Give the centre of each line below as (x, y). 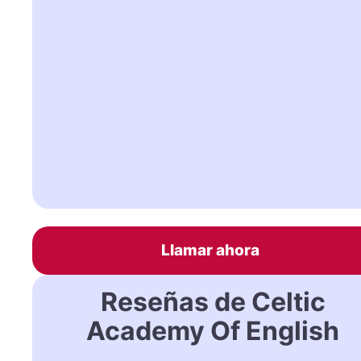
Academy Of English (213, 330)
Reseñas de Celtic (213, 301)
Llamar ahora (211, 250)
